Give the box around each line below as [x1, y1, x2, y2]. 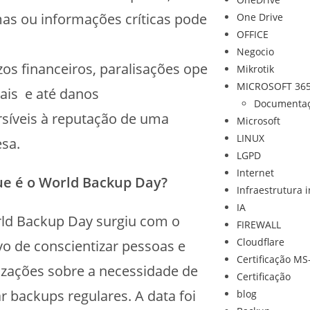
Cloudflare [236, 235, 284, 248]
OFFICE [236, 28, 268, 41]
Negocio [236, 45, 274, 58]
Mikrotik [236, 62, 274, 75]
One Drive [236, 10, 283, 24]
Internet [236, 166, 274, 179]
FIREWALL [236, 218, 281, 231]
